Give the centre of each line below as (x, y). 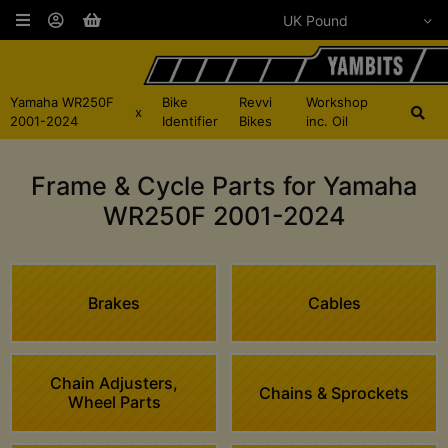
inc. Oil (326, 121)
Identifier (189, 121)
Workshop (336, 102)
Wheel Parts (114, 402)
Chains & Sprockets (334, 392)
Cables (334, 302)
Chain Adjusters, (114, 383)
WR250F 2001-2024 (224, 216)
